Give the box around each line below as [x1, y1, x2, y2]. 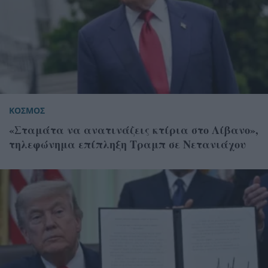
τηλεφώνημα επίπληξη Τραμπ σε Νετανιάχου [9, 136, 246, 153]
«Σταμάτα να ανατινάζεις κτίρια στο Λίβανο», [9, 122, 258, 138]
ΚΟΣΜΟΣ [9, 105, 45, 117]
